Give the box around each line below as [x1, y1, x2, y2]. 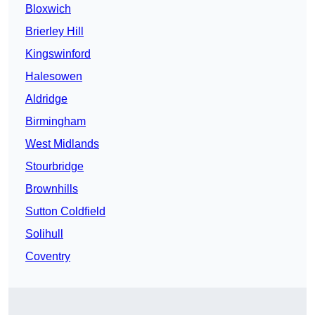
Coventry [25, 250, 70, 263]
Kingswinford [25, 48, 91, 60]
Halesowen [25, 70, 82, 83]
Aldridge [25, 93, 67, 105]
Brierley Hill [25, 25, 84, 38]
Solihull [25, 228, 63, 240]
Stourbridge [25, 160, 84, 173]
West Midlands [25, 138, 99, 150]
